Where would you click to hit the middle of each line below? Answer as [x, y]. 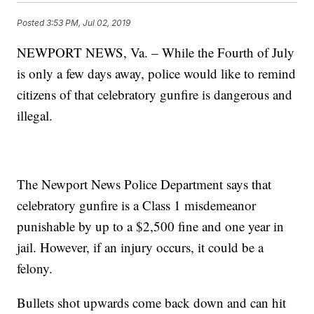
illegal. [35, 116]
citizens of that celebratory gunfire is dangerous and [155, 95]
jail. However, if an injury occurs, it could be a [141, 247]
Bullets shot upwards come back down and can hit [152, 303]
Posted [32, 23]
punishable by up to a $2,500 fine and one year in [151, 226]
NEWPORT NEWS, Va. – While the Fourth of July [156, 53]
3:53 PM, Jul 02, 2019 [89, 23]
